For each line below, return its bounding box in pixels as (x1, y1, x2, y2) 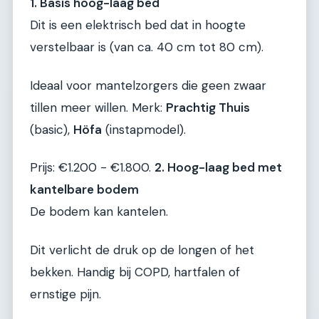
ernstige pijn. (30, 286, 101, 302)
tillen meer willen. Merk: (30, 99, 166, 115)
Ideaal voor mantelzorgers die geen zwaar (30, 77, 266, 93)
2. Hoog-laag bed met (155, 159, 282, 176)
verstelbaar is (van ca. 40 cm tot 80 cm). (30, 39, 263, 56)
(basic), (30, 121, 73, 137)
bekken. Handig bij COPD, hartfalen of (30, 263, 240, 280)
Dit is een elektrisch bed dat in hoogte (30, 17, 246, 33)
